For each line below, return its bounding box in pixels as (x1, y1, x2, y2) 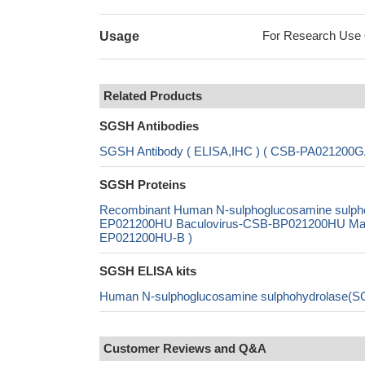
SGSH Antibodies (99, 119, 199, 133)
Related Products (103, 89, 202, 103)
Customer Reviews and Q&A (103, 341, 266, 355)
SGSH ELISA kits (99, 264, 196, 278)
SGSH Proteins (99, 178, 186, 191)
